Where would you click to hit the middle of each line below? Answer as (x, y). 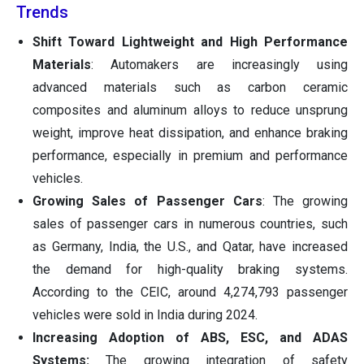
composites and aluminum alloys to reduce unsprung (190, 110)
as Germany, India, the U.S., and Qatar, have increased (190, 247)
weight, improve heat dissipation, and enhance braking (190, 133)
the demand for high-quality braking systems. (190, 270)
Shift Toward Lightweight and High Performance (190, 42)
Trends (42, 13)
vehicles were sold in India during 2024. (145, 315)
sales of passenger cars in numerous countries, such (190, 224)
